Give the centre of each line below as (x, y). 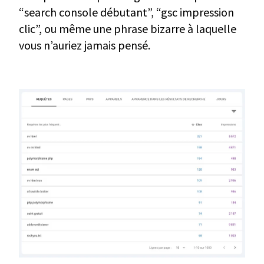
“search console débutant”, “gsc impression (126, 12)
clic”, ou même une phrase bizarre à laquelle (128, 28)
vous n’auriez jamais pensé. (85, 45)
